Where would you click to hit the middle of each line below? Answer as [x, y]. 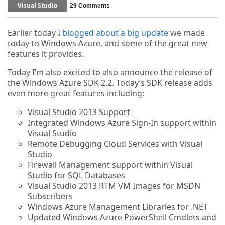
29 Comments [90, 6]
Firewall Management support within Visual [110, 165]
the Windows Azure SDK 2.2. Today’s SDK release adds [110, 83]
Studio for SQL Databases [76, 176]
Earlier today [33, 33]
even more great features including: [76, 94]
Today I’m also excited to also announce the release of [110, 73]
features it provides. [46, 54]
